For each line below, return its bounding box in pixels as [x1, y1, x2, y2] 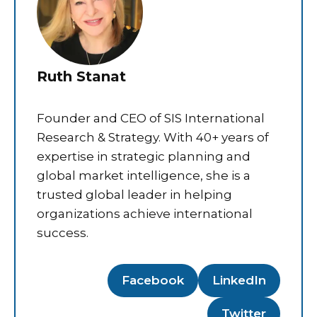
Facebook [122, 272, 184, 287]
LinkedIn [212, 272, 266, 287]
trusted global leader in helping [37, 187, 232, 202]
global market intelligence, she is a [37, 168, 250, 183]
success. [37, 225, 88, 240]
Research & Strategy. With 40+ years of [37, 129, 269, 144]
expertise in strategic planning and [37, 149, 250, 163]
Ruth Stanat [37, 67, 126, 85]
